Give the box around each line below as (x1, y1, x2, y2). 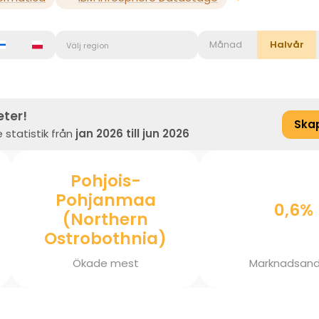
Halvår (270, 38, 304, 51)
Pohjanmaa (55, 189, 156, 211)
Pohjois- (70, 169, 141, 192)
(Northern (63, 208, 148, 231)
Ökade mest (72, 255, 139, 271)
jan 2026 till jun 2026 (75, 126, 189, 141)
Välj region (66, 40, 109, 51)
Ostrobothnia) (44, 227, 167, 250)
